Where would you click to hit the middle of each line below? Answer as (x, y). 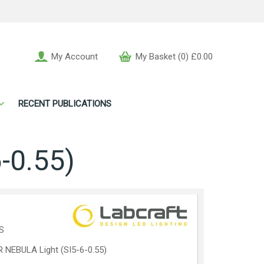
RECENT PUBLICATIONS (65, 104)
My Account (75, 57)
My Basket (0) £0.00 (174, 57)
